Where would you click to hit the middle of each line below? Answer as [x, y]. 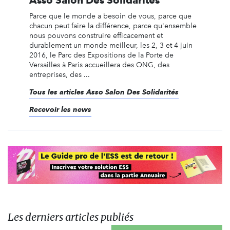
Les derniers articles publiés [71, 217]
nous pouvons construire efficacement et [96, 36]
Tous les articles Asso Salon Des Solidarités [104, 92]
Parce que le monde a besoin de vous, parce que [110, 16]
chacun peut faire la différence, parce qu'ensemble [113, 26]
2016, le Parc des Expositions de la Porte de [101, 55]
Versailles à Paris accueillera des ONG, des [99, 65]
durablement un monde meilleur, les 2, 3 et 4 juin [111, 46]
